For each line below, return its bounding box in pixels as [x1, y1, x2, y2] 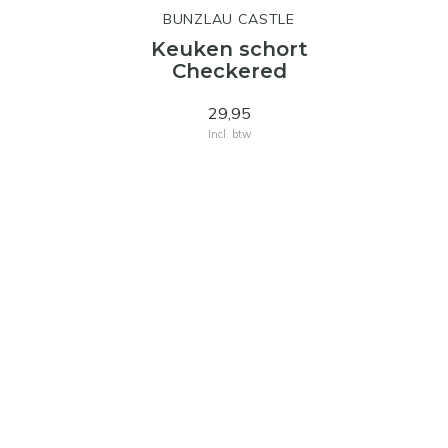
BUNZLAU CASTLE [163, 10, 295, 28]
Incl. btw [207, 127, 251, 141]
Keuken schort [150, 37, 308, 61]
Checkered [171, 59, 287, 83]
